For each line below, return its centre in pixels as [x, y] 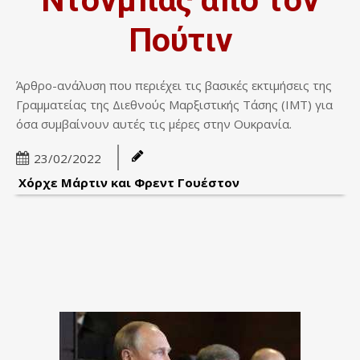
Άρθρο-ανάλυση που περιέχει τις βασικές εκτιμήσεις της [174, 85]
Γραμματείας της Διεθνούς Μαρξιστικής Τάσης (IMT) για [174, 104]
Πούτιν [180, 40]
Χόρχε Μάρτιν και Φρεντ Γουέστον [129, 182]
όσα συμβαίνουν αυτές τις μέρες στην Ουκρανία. [154, 123]
